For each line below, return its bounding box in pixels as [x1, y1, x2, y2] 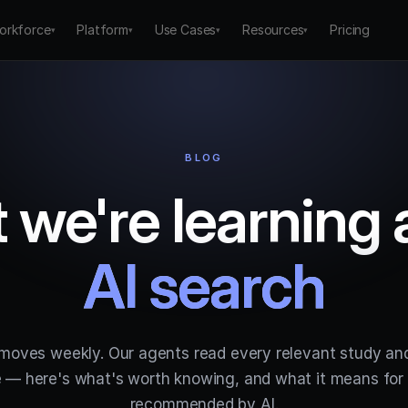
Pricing [330, 22, 371, 37]
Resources [242, 22, 304, 37]
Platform [76, 22, 128, 37]
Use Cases [154, 22, 217, 37]
